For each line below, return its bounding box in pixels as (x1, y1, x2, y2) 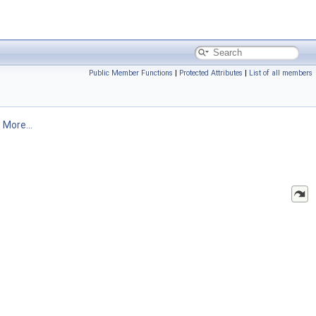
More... (3, 119, 32, 130)
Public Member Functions (89, 68, 173, 78)
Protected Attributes (179, 68, 243, 78)
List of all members (249, 68, 312, 78)
